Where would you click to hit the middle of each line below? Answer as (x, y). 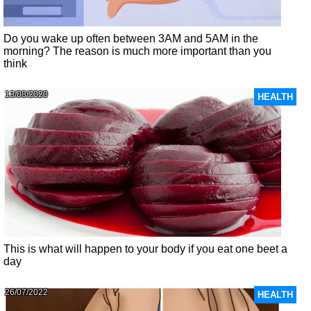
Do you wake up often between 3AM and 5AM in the (131, 39)
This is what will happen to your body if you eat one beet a (146, 249)
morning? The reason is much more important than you (138, 51)
